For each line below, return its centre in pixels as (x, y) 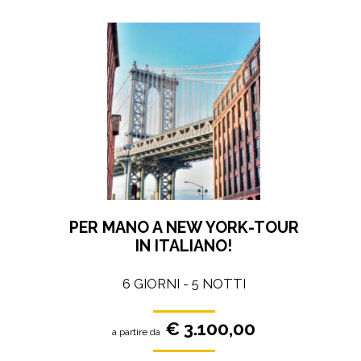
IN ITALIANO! (184, 246)
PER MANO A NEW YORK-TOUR (184, 227)
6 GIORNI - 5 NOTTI (184, 284)
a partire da (137, 332)
